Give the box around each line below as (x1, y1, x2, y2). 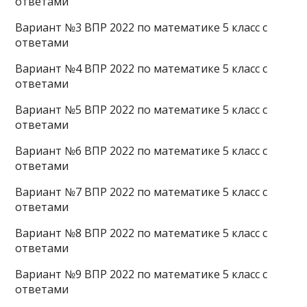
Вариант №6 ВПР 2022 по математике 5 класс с (15, 143, 268, 158)
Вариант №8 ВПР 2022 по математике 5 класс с (15, 225, 268, 241)
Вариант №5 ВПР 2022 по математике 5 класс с (15, 102, 268, 117)
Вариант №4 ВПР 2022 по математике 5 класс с (15, 61, 268, 76)
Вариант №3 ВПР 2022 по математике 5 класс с (15, 20, 268, 35)
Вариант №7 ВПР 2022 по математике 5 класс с (15, 184, 268, 199)
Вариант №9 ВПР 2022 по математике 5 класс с (15, 267, 268, 282)
